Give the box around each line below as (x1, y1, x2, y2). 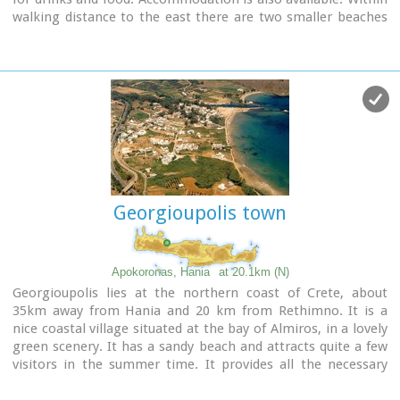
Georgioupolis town (113, 202, 287, 225)
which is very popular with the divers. (12, 45, 238, 62)
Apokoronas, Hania (111, 265, 210, 279)
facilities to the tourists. (12, 374, 159, 391)
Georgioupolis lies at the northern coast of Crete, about (12, 285, 387, 302)
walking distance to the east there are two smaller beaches (12, 9, 387, 26)
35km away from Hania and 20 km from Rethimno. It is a (12, 303, 387, 320)
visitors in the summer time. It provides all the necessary (12, 356, 387, 373)
